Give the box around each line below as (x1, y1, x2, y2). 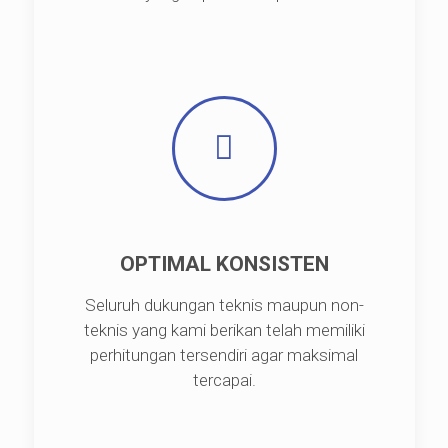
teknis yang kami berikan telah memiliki (83, 320, 365, 340)
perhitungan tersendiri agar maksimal (90, 345, 358, 365)
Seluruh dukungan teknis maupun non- (84, 295, 364, 315)
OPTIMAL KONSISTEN (119, 252, 329, 276)
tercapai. (192, 370, 256, 390)
